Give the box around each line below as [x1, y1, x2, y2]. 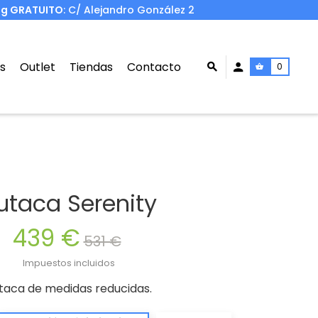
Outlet [19, 58, 55, 75]
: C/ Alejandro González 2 [63, 3, 197, 17]
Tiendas [69, 58, 113, 75]
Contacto [126, 58, 181, 75]
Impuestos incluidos [22, 256, 115, 270]
